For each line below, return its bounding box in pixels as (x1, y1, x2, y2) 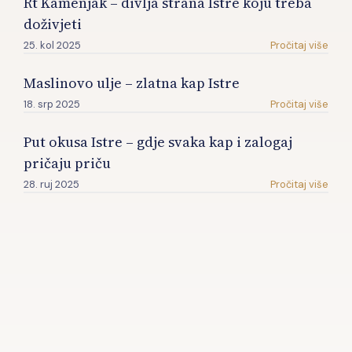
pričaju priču (24, 153, 111, 174)
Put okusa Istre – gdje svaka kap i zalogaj (24, 132, 292, 152)
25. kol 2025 (24, 38, 81, 53)
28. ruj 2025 (24, 178, 79, 192)
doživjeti (24, 14, 82, 35)
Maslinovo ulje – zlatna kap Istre (24, 73, 240, 93)
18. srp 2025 (24, 97, 80, 112)
